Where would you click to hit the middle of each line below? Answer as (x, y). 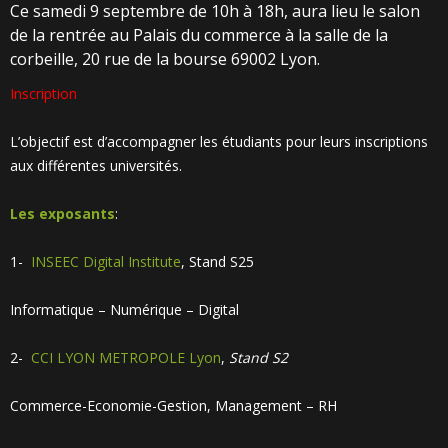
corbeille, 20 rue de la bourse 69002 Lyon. (165, 59)
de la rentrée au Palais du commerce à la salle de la (199, 35)
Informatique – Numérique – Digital (124, 309)
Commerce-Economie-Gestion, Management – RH (173, 405)
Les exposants (62, 213)
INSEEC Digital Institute (106, 261)
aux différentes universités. (96, 165)
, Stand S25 (217, 261)
